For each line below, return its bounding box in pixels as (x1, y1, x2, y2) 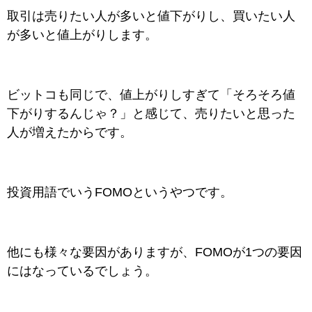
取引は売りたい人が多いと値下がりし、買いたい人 (7, 9, 295, 24)
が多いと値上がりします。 (7, 28, 157, 42)
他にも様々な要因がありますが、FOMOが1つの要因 (7, 245, 302, 260)
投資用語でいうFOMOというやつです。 (7, 185, 233, 200)
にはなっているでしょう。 (7, 264, 157, 279)
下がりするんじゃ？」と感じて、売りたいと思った (7, 107, 295, 121)
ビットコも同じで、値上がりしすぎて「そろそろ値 (7, 88, 295, 102)
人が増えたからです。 (7, 125, 132, 140)
